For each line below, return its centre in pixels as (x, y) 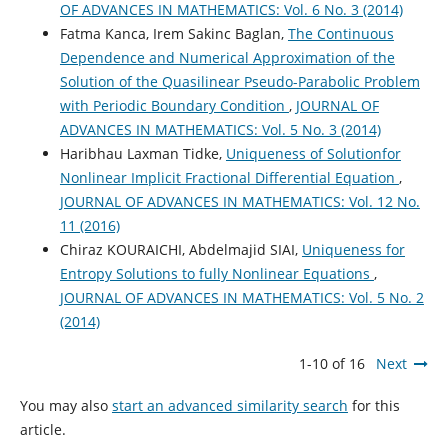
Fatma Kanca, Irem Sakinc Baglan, (173, 33)
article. (42, 429)
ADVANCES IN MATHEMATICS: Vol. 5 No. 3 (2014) (220, 129)
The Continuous (340, 33)
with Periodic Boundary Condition (174, 105)
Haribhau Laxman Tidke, (142, 153)
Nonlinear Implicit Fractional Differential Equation (229, 177)
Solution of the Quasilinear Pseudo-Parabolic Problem (239, 81)
